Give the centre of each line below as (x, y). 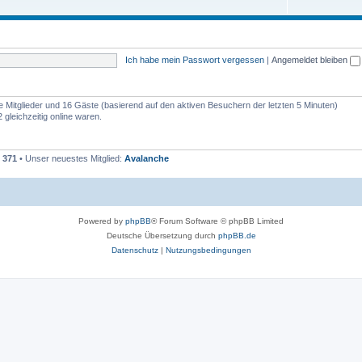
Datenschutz (135, 250)
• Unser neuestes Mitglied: (71, 158)
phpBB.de (237, 235)
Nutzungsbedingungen (208, 250)
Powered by (102, 221)
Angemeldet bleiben (310, 59)
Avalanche (147, 158)
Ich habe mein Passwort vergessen (194, 59)
